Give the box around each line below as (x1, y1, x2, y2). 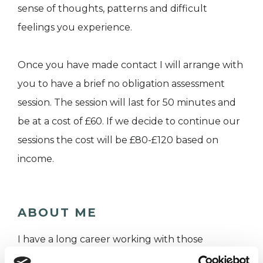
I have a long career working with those (18, 234, 203, 245)
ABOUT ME (18, 205, 97, 220)
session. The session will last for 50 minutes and (18, 97, 236, 109)
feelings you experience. (18, 22, 132, 33)
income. (18, 153, 54, 165)
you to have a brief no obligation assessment (18, 78, 225, 90)
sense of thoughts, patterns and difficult (18, 3, 207, 15)
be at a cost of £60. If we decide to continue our (18, 116, 240, 127)
